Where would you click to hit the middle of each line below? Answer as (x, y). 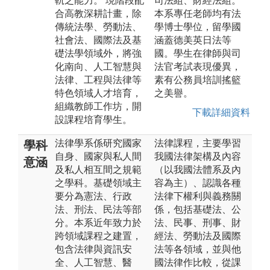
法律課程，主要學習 (198, 143)
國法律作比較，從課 (198, 262)
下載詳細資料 (219, 112)
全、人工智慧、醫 (93, 262)
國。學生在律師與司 (198, 53)
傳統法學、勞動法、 (98, 27)
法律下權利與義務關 (198, 196)
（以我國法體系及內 (198, 169)
